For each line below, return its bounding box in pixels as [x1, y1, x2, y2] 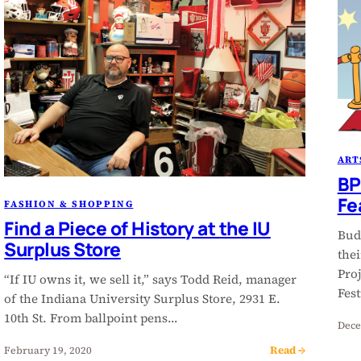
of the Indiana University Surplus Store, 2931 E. [4, 290, 281, 308]
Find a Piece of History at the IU [4, 216, 271, 242]
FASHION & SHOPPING [4, 197, 134, 211]
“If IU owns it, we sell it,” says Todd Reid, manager [4, 271, 297, 288]
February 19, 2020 [4, 342, 93, 357]
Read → [269, 342, 305, 358]
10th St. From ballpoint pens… [4, 309, 179, 327]
